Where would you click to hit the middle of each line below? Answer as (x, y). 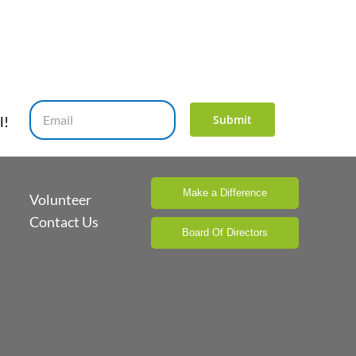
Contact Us (64, 221)
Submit (232, 119)
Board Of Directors (225, 233)
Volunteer (60, 199)
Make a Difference (225, 193)
